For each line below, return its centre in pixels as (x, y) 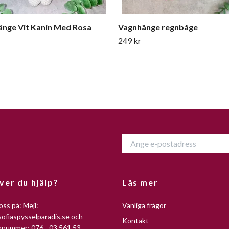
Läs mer (140, 182)
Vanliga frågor (144, 205)
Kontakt (135, 220)
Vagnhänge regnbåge (158, 27)
